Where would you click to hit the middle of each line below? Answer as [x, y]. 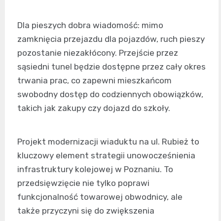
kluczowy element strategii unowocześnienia [106, 156]
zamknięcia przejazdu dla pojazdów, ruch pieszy [111, 39]
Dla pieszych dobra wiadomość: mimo [90, 25]
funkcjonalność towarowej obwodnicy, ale [100, 197]
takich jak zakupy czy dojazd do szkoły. [94, 108]
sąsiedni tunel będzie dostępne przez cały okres [111, 67]
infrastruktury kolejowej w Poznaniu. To [95, 169]
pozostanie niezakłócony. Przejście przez [98, 53]
